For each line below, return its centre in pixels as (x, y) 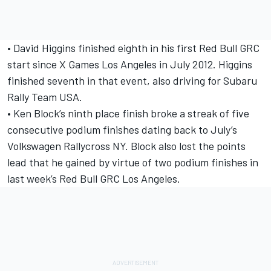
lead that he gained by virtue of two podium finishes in (133, 162)
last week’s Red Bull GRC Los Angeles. (94, 179)
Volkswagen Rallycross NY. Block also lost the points (126, 146)
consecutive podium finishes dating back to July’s (122, 130)
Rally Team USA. (45, 97)
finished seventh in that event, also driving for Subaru (132, 81)
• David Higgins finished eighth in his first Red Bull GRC (133, 48)
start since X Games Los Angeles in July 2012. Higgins (130, 64)
